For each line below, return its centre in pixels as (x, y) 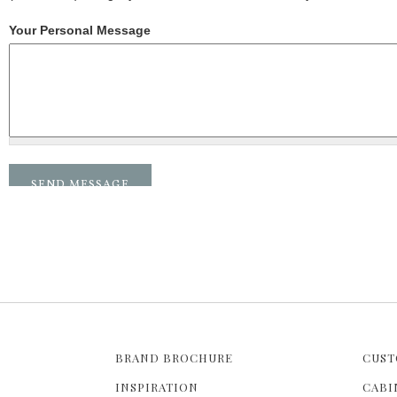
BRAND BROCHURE (174, 357)
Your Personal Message (80, 30)
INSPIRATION (157, 386)
